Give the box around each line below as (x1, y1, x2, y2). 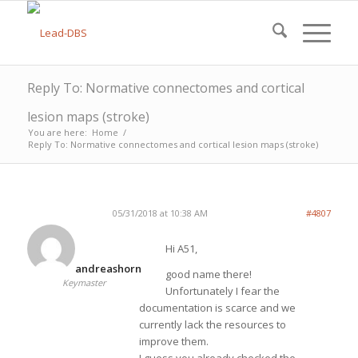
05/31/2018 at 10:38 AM (112, 207, 208, 219)
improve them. (138, 334, 209, 349)
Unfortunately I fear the (165, 284, 280, 299)
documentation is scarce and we (138, 300, 296, 316)
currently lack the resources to (138, 317, 286, 332)
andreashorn (74, 261, 141, 276)
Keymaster (62, 276, 106, 288)
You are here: (27, 126, 87, 138)
